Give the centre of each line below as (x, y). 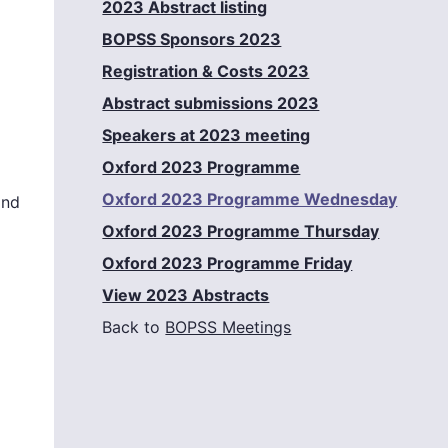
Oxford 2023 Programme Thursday (241, 231)
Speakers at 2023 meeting (206, 135)
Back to (134, 327)
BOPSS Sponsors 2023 (192, 39)
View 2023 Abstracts (186, 295)
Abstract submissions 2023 (211, 103)
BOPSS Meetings (228, 327)
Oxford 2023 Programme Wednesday (250, 199)
